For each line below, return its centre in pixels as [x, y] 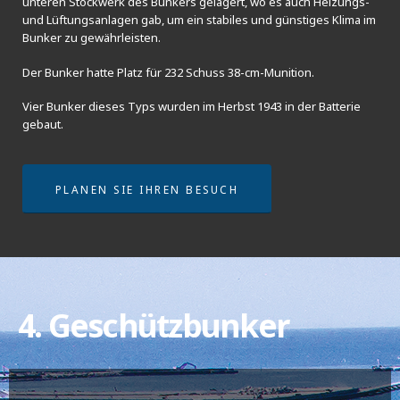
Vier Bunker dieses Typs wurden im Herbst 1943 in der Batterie [192, 107]
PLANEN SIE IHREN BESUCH [147, 189]
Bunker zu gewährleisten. [92, 37]
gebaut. [43, 125]
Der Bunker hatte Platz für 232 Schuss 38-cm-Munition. [168, 72]
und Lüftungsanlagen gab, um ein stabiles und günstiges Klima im [199, 19]
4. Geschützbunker [154, 325]
